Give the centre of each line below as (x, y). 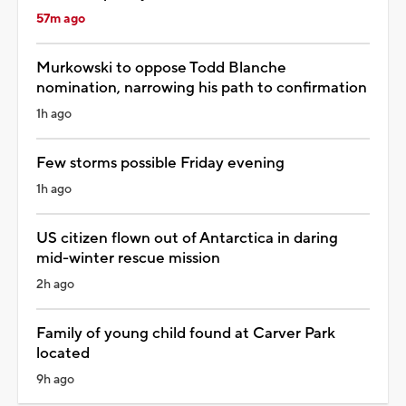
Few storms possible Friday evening (160, 163)
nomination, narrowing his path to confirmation (202, 87)
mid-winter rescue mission (128, 258)
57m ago (61, 19)
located (63, 353)
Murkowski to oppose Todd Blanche (161, 68)
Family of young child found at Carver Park (186, 333)
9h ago (55, 379)
